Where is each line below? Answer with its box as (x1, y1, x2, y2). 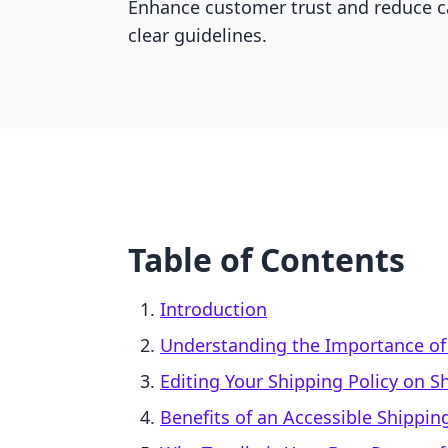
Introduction (160, 297, 267, 321)
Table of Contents (128, 238, 405, 281)
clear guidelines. (128, 23, 267, 47)
